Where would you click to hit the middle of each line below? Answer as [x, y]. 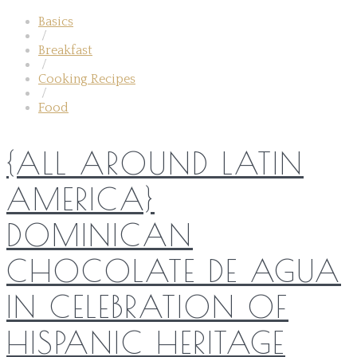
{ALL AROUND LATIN [155, 163]
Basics [56, 21]
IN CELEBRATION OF [147, 306]
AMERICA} [80, 198]
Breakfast [65, 50]
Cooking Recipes [87, 78]
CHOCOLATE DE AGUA [174, 270]
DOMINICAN [100, 234]
